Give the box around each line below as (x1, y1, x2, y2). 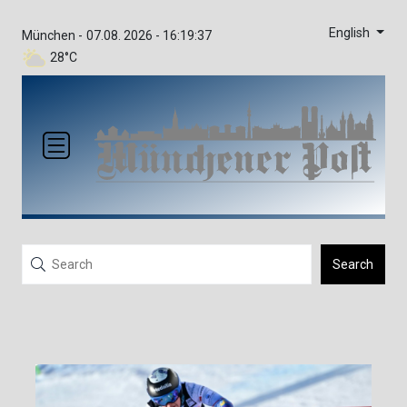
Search (333, 257, 373, 273)
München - (22, 28, 83, 43)
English (328, 25, 373, 41)
